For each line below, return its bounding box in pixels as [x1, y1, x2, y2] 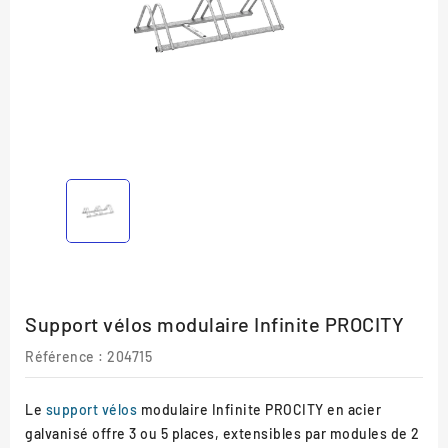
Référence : [25, 347, 104, 365]
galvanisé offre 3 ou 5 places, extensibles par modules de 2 [25, 424, 420, 442]
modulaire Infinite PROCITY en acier [137, 400, 381, 418]
